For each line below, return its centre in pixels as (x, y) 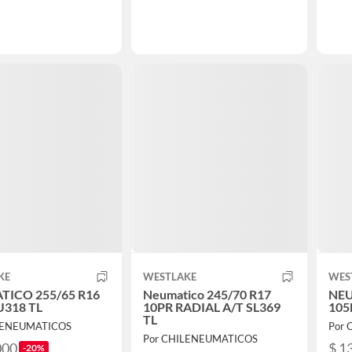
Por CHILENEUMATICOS (200, 339)
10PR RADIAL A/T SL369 (211, 307)
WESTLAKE (169, 277)
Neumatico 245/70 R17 (207, 295)
